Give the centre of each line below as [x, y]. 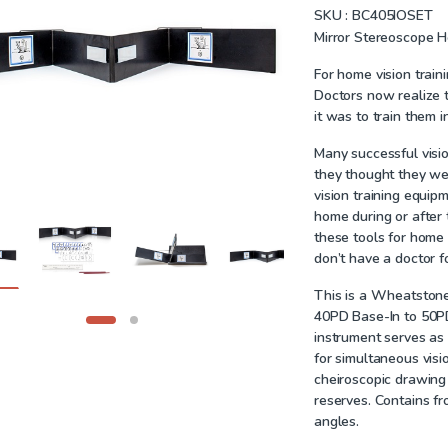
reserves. [344, 400]
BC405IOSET [390, 15]
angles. [337, 421]
